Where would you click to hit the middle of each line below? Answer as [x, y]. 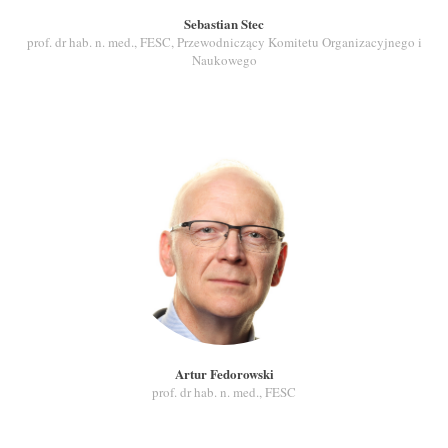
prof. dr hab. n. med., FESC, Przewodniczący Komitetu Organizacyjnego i [224, 42]
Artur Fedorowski [224, 373]
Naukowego [224, 60]
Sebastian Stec [224, 23]
